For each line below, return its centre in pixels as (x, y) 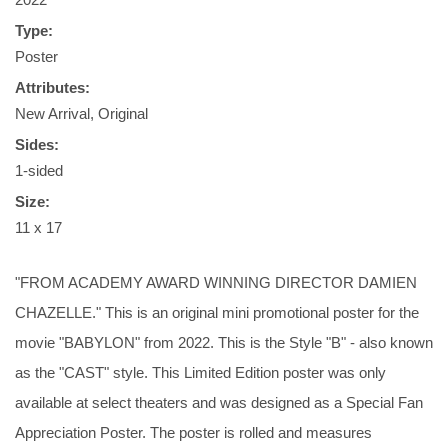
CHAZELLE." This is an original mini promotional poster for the (217, 312)
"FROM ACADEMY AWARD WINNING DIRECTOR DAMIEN (216, 282)
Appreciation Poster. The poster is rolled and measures (193, 432)
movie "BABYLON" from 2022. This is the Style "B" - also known (224, 342)
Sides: (37, 144)
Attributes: (52, 87)
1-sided (39, 170)
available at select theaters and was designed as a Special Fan (219, 402)
